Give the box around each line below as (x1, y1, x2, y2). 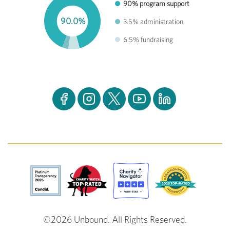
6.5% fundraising (123, 36, 173, 44)
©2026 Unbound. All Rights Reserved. (43, 216, 187, 225)
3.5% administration (123, 18, 183, 26)
